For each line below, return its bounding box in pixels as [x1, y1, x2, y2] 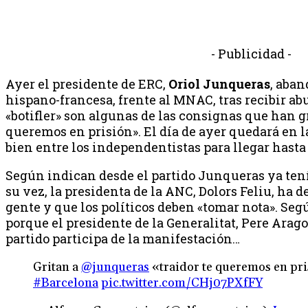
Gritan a [33, 258, 81, 275]
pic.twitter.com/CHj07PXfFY [101, 274, 263, 291]
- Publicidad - [210, 45, 291, 62]
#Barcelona [33, 274, 98, 291]
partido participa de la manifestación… [5, 230, 240, 247]
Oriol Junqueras [168, 75, 270, 92]
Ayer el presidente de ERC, [5, 75, 168, 92]
